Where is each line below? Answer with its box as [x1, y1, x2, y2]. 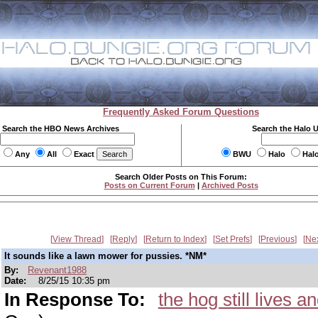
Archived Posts [201, 181, 258, 190]
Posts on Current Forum [104, 181, 195, 190]
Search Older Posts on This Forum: [115, 172, 247, 181]
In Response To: [4, 289, 150, 310]
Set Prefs [215, 234, 250, 244]
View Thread [53, 234, 102, 244]
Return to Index [146, 234, 204, 244]
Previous [261, 234, 295, 244]
